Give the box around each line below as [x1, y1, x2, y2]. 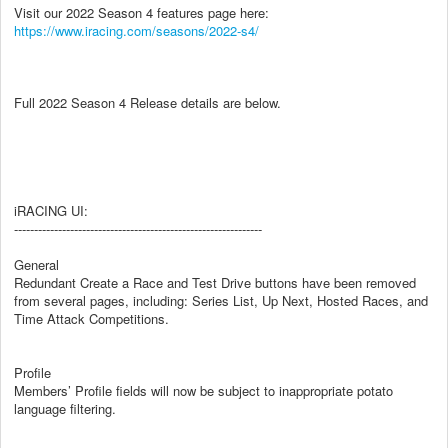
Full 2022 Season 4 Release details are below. [14, 92, 281, 112]
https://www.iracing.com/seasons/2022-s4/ [14, 20, 259, 40]
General [14, 254, 59, 274]
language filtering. [14, 398, 116, 418]
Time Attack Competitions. [14, 308, 169, 328]
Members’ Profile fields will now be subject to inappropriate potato [14, 380, 393, 400]
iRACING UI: [14, 200, 88, 220]
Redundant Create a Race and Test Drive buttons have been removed [14, 272, 416, 292]
